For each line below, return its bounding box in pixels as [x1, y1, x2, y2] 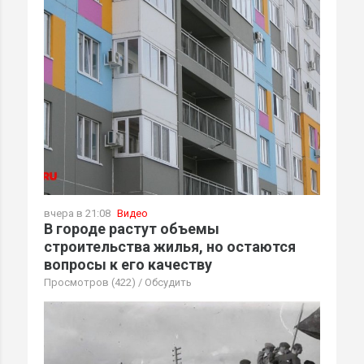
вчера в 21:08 [44, 207, 113, 220]
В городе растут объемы [44, 220, 219, 238]
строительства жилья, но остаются [44, 238, 296, 256]
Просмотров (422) [44, 276, 136, 289]
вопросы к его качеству [44, 256, 212, 274]
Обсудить [145, 276, 192, 289]
